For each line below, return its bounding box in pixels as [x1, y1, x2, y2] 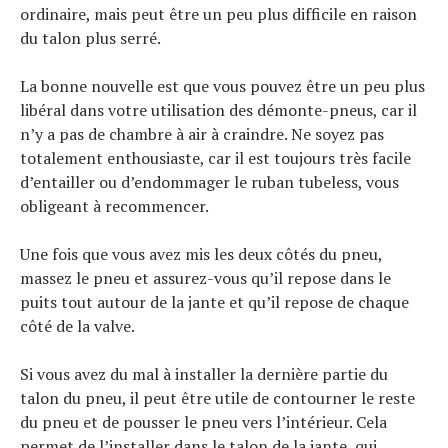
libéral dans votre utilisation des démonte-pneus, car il [20, 98, 417, 121]
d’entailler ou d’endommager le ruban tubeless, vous [20, 170, 399, 193]
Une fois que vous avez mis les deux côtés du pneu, [20, 242, 382, 265]
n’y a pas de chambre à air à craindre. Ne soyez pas [20, 122, 384, 145]
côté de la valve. [20, 314, 135, 337]
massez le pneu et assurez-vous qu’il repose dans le [20, 266, 391, 289]
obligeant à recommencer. [20, 194, 209, 217]
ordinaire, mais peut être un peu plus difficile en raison [20, 2, 417, 25]
